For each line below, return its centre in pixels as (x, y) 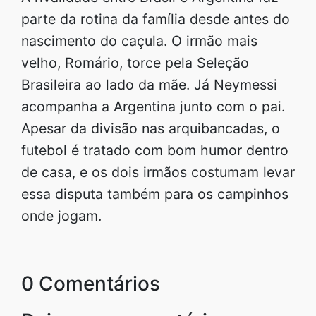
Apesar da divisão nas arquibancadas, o (151, 128)
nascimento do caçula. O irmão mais (139, 41)
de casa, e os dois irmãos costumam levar (158, 172)
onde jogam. (61, 215)
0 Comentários (91, 283)
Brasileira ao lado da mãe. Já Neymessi (149, 84)
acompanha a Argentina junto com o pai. (153, 106)
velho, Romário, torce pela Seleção (135, 62)
